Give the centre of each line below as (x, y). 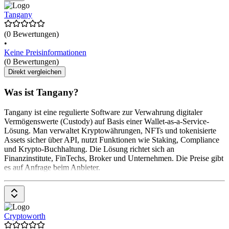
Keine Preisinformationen (45, 53)
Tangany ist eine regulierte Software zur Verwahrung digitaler (103, 112)
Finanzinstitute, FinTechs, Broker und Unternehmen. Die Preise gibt (114, 158)
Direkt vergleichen (35, 72)
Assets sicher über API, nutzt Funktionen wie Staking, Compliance (112, 140)
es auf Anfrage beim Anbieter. (52, 167)
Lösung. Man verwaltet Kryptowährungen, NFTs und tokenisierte (110, 130)
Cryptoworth (25, 216)
